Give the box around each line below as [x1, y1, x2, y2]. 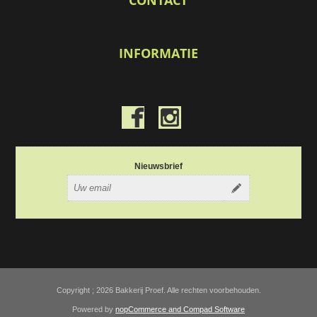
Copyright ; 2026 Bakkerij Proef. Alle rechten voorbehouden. [56, 285, 261, 294]
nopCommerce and [115, 304, 183, 313]
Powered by [72, 304, 115, 313]
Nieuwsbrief [134, 161, 183, 171]
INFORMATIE [122, 44, 198, 62]
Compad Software [183, 304, 245, 313]
